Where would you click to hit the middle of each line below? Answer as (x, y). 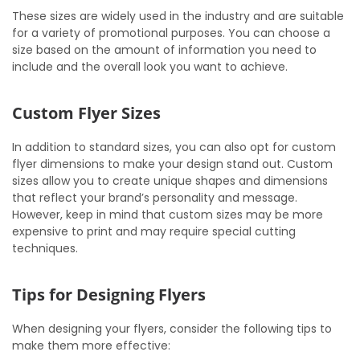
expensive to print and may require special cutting (154, 231)
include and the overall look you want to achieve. (150, 67)
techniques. (45, 248)
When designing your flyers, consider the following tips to (172, 329)
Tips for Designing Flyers (109, 295)
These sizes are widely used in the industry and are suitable (178, 16)
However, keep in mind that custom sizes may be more (168, 215)
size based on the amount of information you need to (164, 50)
